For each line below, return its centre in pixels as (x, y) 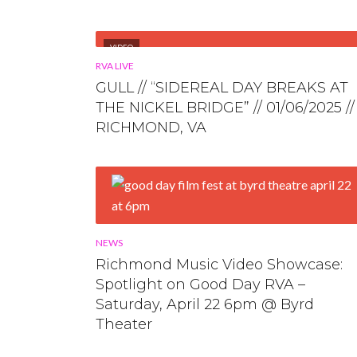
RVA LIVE (115, 65)
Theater (124, 324)
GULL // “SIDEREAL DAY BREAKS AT (222, 87)
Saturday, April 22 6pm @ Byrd (205, 304)
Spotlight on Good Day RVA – (200, 284)
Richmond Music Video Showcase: (219, 264)
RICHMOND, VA (151, 127)
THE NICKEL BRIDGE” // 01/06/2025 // (225, 107)
